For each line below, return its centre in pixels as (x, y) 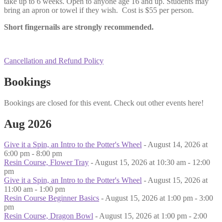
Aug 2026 (28, 124)
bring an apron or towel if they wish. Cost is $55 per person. (99, 10)
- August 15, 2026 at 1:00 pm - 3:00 (156, 198)
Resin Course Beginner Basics (52, 198)
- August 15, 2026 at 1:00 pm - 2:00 (150, 216)
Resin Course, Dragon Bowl (49, 216)
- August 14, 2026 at (175, 145)
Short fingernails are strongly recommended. (79, 27)
